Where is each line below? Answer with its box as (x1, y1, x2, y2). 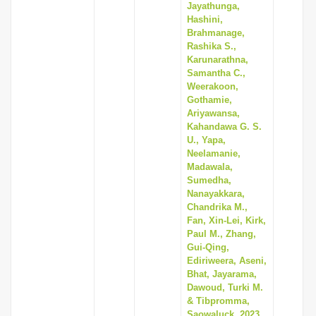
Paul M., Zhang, (187, 229, 256, 239)
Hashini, (187, 14, 223, 25)
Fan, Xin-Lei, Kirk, (187, 215, 266, 226)
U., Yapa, (187, 135, 226, 145)
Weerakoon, (187, 81, 238, 92)
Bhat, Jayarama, (187, 269, 257, 279)
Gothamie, (187, 95, 232, 105)
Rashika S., (187, 41, 236, 51)
